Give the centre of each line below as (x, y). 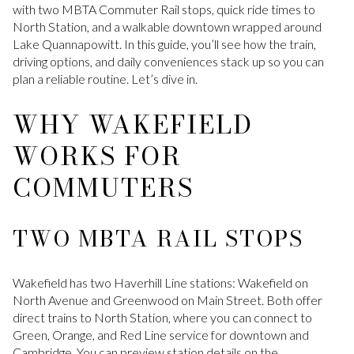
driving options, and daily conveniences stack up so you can (168, 61)
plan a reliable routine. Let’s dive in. (105, 79)
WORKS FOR (97, 156)
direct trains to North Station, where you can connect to (162, 317)
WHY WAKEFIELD (133, 124)
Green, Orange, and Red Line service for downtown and (161, 334)
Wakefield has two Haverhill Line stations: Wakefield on (160, 282)
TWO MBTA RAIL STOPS (158, 239)
